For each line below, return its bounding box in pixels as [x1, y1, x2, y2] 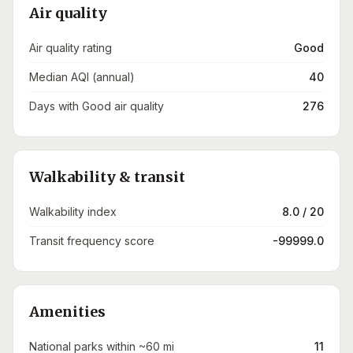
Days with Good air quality [29, 99, 164, 113]
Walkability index [29, 205, 117, 218]
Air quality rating [29, 41, 112, 54]
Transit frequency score [29, 234, 154, 247]
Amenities [29, 303, 106, 321]
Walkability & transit [29, 168, 185, 186]
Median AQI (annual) [29, 70, 135, 84]
